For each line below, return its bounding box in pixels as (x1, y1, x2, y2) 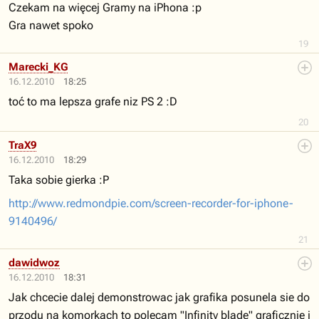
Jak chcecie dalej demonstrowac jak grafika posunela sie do (9, 291, 310, 304)
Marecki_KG (9, 61, 68, 73)
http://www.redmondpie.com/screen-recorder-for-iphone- (9, 197, 293, 210)
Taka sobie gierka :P (9, 173, 109, 187)
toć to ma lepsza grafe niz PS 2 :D (9, 95, 177, 108)
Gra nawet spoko (9, 19, 93, 32)
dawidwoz (9, 256, 60, 269)
